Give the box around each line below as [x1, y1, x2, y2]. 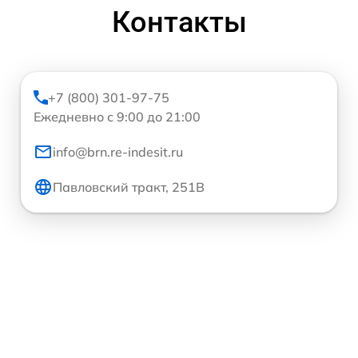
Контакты [111, 5, 247, 39]
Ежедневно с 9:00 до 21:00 [34, 108, 201, 125]
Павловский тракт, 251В [53, 178, 205, 195]
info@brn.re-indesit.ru [53, 143, 183, 160]
